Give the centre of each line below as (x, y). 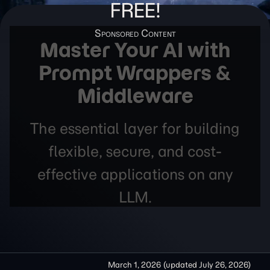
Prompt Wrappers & (135, 73)
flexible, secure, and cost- (135, 151)
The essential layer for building (135, 128)
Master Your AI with (135, 50)
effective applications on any (135, 174)
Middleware (135, 96)
